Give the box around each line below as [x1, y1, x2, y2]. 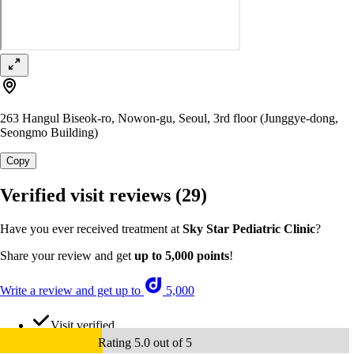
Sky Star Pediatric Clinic [183, 222, 315, 236]
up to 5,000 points [134, 249, 229, 263]
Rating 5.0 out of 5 [98, 336, 192, 350]
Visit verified [51, 318, 115, 333]
